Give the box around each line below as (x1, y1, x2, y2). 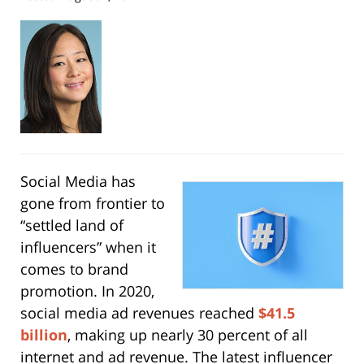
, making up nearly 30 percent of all (67, 325, 308, 345)
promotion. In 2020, (20, 281, 154, 301)
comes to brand (20, 259, 128, 279)
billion (20, 325, 67, 345)
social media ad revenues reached (20, 303, 258, 323)
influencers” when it (20, 237, 156, 258)
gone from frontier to (20, 193, 165, 214)
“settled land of (20, 215, 123, 236)
